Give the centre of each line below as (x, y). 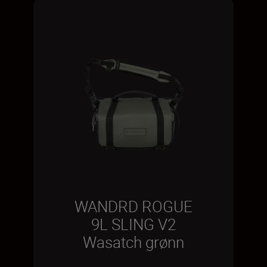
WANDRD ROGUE (133, 207)
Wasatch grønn (133, 242)
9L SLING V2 (133, 224)
